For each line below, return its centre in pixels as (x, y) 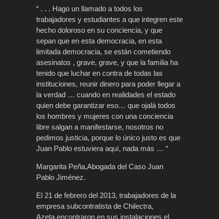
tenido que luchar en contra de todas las (99, 73)
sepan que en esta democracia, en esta (99, 41)
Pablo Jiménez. (61, 177)
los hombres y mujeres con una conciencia (105, 116)
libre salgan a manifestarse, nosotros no (100, 127)
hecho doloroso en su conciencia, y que (99, 30)
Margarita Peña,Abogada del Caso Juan (100, 166)
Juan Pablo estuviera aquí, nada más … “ (102, 148)
